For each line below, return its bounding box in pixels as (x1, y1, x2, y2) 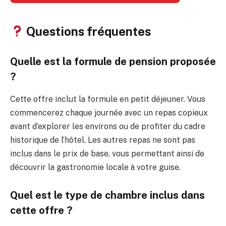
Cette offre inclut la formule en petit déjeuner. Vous (10, 94, 205, 104)
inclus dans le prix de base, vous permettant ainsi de (10, 148, 204, 158)
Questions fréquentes (24, 24, 151, 38)
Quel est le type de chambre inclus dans (10, 189, 205, 202)
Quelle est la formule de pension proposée (10, 55, 216, 68)
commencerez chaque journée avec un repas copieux (10, 107, 208, 118)
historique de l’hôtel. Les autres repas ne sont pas (10, 135, 195, 145)
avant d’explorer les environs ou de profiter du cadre (10, 121, 205, 131)
